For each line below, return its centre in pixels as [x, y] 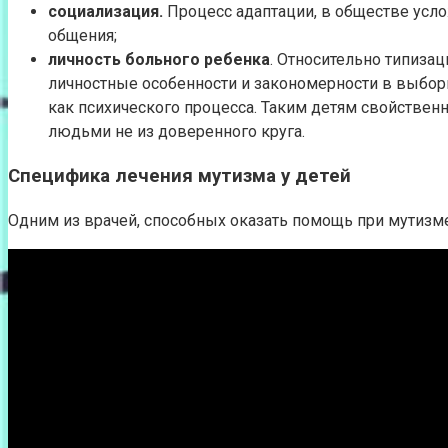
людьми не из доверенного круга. [176, 131]
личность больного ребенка [159, 59]
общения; [82, 35]
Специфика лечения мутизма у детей [179, 176]
